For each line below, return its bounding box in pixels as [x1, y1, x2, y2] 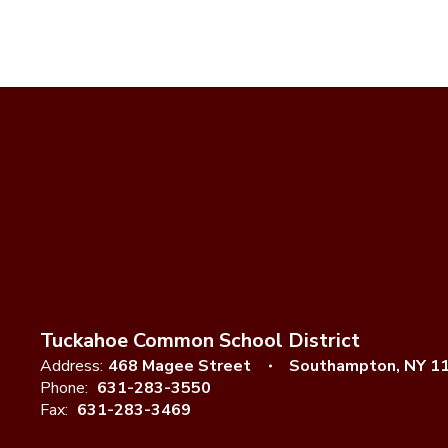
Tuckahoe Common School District [40, 327, 360, 354]
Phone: [40, 377, 88, 399]
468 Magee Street [108, 355, 251, 377]
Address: [40, 355, 103, 377]
